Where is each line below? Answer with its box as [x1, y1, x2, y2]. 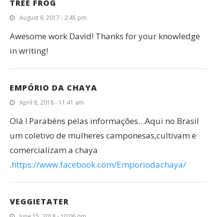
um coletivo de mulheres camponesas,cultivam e [10, 130, 196, 141]
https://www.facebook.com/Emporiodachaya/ [12, 159, 186, 170]
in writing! [10, 45, 48, 57]
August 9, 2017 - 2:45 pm [19, 14, 87, 22]
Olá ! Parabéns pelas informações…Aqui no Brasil [10, 115, 199, 127]
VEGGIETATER [10, 196, 69, 207]
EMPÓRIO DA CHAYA [10, 82, 97, 93]
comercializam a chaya [10, 144, 98, 156]
